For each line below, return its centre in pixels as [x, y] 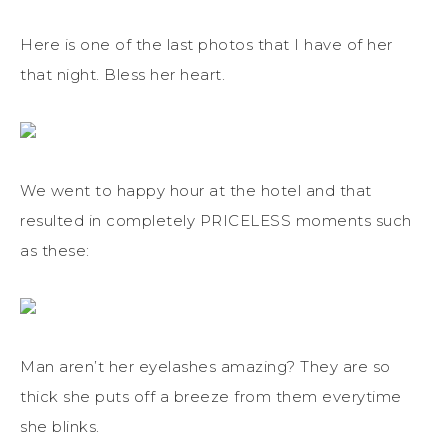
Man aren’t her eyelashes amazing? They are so [205, 366]
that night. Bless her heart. [122, 74]
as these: [55, 250]
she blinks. [60, 426]
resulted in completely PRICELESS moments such [216, 220]
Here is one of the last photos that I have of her [206, 44]
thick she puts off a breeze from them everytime [211, 396]
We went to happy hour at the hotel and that [196, 190]
